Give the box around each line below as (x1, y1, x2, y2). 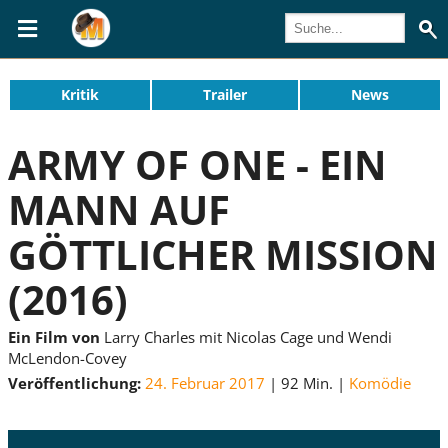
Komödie (349, 373, 411, 394)
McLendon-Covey (8, 347, 127, 368)
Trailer (203, 85, 247, 104)
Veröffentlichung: (8, 373, 141, 394)
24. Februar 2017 (145, 373, 265, 394)
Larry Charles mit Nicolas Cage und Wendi (100, 326, 392, 347)
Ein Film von (8, 326, 100, 347)
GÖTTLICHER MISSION (8, 226, 438, 282)
